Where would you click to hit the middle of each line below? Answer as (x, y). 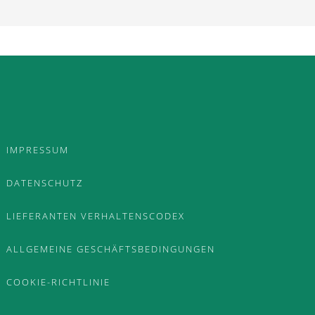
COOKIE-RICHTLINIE (59, 282)
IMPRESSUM (38, 150)
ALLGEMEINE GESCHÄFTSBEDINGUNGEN (111, 249)
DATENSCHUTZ (45, 183)
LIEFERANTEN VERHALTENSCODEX (96, 216)
